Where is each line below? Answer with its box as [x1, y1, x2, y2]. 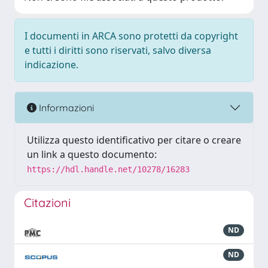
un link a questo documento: [27, 148, 157, 161]
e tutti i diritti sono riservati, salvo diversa [25, 44, 211, 57]
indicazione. [25, 58, 78, 71]
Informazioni [36, 101, 94, 114]
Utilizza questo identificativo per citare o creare [27, 133, 241, 147]
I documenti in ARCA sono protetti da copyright [25, 29, 238, 42]
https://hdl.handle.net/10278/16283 [27, 165, 190, 174]
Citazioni [24, 195, 71, 210]
